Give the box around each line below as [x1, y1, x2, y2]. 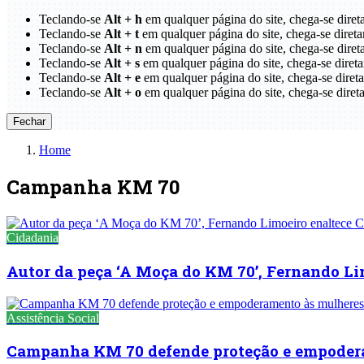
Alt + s [104, 56, 140, 71]
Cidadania [6, 231, 58, 245]
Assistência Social [6, 310, 99, 325]
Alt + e [104, 71, 141, 85]
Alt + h [104, 12, 142, 27]
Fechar [13, 115, 45, 128]
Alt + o [104, 85, 141, 100]
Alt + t [104, 27, 139, 41]
